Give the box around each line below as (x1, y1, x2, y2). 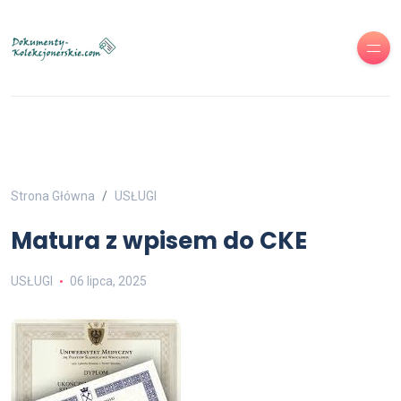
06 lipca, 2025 (69, 274, 147, 288)
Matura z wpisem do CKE (11, 225, 307, 257)
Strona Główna (11, 189, 95, 203)
